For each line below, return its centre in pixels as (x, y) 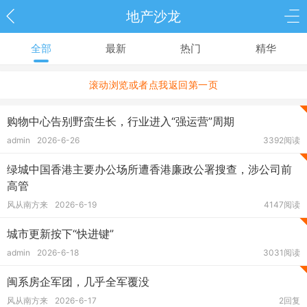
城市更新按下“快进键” (60, 234)
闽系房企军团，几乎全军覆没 (78, 282)
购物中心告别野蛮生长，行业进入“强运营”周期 (121, 121)
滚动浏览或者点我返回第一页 (153, 85)
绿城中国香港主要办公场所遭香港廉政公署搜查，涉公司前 (149, 169)
